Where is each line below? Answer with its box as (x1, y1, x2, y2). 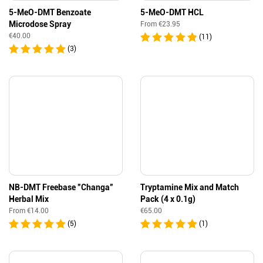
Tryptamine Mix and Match (140, 183, 239, 192)
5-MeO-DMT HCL (140, 8, 204, 17)
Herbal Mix (9, 194, 49, 204)
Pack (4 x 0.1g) (140, 194, 195, 204)
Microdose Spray (9, 19, 71, 29)
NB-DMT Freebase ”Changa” (9, 183, 113, 192)
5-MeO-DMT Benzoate (9, 8, 91, 17)
